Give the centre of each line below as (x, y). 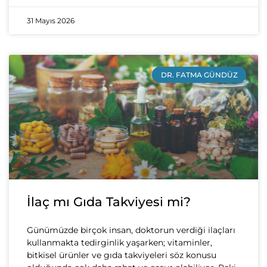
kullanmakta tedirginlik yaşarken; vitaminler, (119, 243)
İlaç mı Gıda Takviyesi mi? (109, 202)
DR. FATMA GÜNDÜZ (199, 74)
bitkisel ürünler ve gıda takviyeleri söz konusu (122, 255)
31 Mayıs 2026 (51, 21)
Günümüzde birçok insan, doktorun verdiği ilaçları (131, 230)
